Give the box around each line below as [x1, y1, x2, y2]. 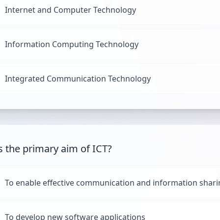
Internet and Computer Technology [5, 4, 136, 15]
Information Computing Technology [5, 39, 138, 50]
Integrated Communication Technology [5, 73, 151, 84]
